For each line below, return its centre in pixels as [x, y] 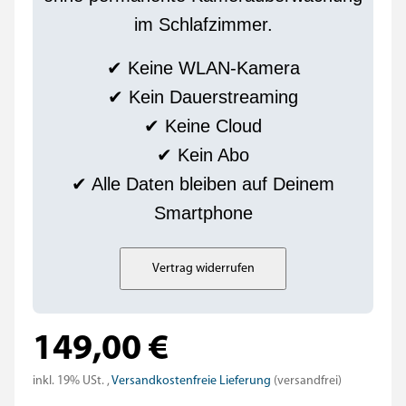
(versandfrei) [308, 381]
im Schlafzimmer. [203, 24]
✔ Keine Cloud [203, 126]
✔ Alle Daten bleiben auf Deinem [203, 184]
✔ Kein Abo [203, 155]
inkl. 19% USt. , [72, 381]
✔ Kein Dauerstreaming [203, 97]
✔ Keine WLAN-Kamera [203, 68]
